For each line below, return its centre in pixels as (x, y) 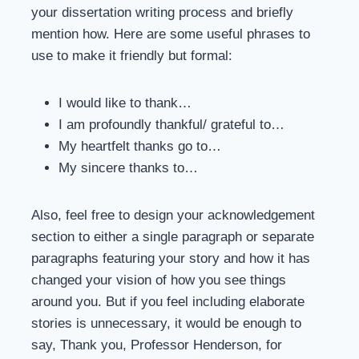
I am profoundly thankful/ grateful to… (171, 125)
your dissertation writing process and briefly (162, 12)
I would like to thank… (125, 103)
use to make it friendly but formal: (132, 56)
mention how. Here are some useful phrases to (171, 34)
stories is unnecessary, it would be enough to (166, 323)
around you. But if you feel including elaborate (168, 302)
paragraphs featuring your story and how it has (171, 258)
